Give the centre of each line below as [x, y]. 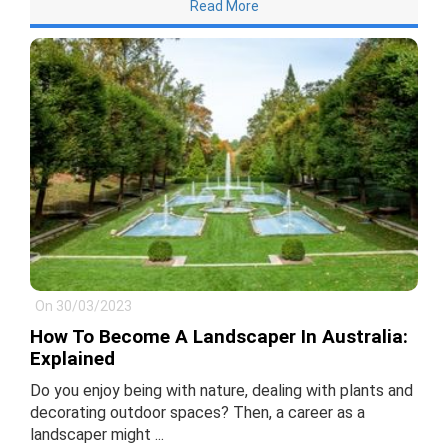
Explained [72, 359]
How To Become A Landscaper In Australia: [219, 337]
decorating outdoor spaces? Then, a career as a [197, 413]
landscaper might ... [97, 435]
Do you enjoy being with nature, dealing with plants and [221, 391]
